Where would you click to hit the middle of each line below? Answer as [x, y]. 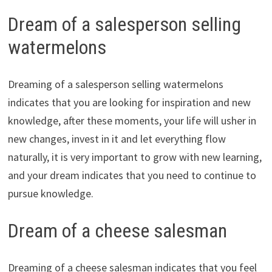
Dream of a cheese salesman [117, 231]
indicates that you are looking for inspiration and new [129, 102]
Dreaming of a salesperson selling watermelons [115, 84]
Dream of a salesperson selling [124, 25]
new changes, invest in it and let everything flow [117, 139]
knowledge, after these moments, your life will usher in [132, 121]
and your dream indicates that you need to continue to [132, 175]
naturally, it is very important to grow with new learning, [134, 157]
